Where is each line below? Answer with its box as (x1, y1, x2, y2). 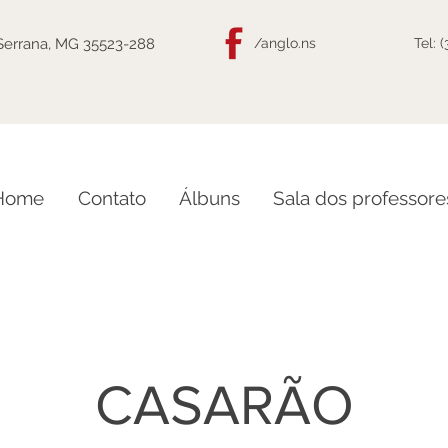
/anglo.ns (254, 35, 316, 51)
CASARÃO (94, 375, 354, 435)
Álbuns (178, 187, 240, 209)
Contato (77, 187, 146, 209)
